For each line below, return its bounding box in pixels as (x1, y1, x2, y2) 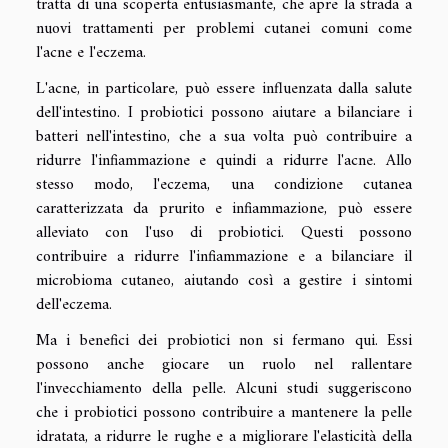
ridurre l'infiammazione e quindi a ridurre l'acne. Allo (36, 147, 412, 176)
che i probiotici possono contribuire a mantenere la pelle (36, 399, 412, 428)
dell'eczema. (36, 291, 112, 320)
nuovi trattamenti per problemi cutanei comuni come (36, 15, 412, 44)
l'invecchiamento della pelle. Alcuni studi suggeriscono (36, 375, 412, 404)
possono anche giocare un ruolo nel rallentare (36, 351, 412, 380)
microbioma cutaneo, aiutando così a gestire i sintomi (36, 267, 412, 296)
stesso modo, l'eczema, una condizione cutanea (36, 171, 412, 200)
